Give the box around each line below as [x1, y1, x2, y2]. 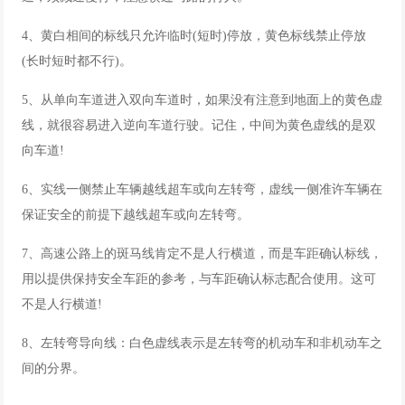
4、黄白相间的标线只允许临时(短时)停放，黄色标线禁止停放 [22, 29, 367, 42]
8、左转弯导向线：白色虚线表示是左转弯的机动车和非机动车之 [22, 336, 383, 350]
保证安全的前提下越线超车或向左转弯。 [22, 208, 250, 221]
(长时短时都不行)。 [22, 54, 133, 68]
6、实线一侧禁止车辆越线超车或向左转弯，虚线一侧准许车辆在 [22, 183, 383, 196]
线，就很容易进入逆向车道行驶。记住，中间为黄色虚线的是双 [22, 118, 377, 132]
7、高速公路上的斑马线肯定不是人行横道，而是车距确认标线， [22, 247, 383, 260]
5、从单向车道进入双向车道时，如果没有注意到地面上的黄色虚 [22, 93, 383, 107]
